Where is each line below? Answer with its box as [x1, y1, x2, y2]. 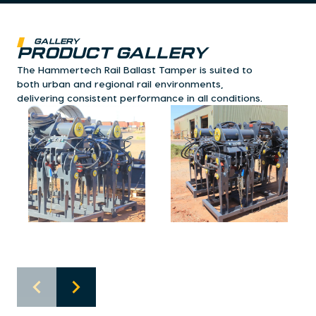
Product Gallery [17, 46, 207, 63]
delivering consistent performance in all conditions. [17, 92, 262, 104]
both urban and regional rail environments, [17, 78, 223, 90]
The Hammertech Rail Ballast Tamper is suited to [17, 63, 253, 76]
